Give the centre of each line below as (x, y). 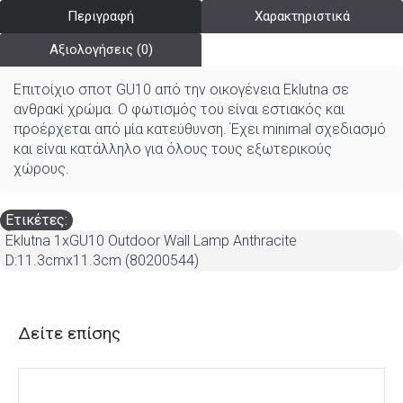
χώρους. (41, 169)
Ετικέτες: (36, 220)
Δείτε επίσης (69, 333)
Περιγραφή (101, 16)
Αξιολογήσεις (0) (101, 49)
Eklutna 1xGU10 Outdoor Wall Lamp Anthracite (151, 241)
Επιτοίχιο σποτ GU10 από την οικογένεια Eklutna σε (181, 90)
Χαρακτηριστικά (302, 16)
